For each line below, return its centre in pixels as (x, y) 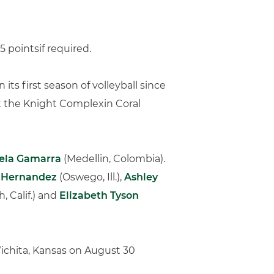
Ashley (141, 177)
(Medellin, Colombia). (113, 159)
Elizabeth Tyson (99, 195)
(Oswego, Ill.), (91, 177)
